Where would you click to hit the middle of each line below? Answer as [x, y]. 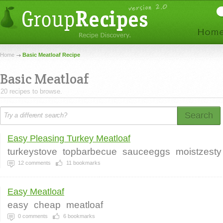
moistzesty [199, 152]
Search [199, 115]
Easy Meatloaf [36, 192]
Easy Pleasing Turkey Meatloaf [69, 138]
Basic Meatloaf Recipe [51, 55]
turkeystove [32, 152]
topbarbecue [90, 152]
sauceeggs [146, 152]
